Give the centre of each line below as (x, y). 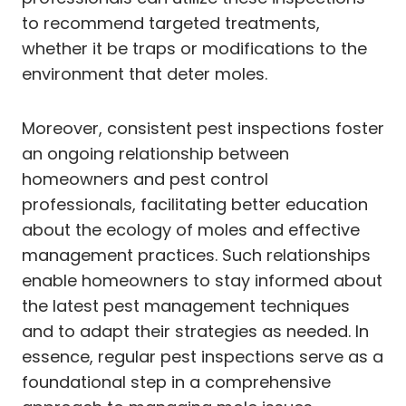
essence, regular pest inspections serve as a (203, 356)
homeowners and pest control (145, 179)
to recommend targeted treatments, (171, 23)
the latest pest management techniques (186, 305)
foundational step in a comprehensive (176, 382)
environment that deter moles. (145, 73)
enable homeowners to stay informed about (202, 280)
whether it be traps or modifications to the (194, 48)
